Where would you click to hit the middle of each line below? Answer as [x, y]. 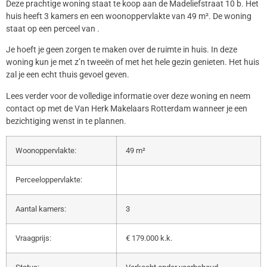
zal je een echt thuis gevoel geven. [68, 75]
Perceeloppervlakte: [49, 179]
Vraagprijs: [33, 238]
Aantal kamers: [41, 209]
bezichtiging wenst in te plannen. [66, 121]
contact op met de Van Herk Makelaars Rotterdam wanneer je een [127, 108]
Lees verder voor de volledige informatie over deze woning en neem [128, 96]
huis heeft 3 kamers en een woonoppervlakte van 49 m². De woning [129, 16]
